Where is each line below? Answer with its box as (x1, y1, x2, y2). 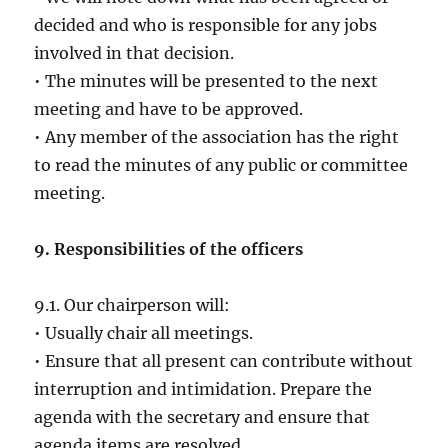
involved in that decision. (34, 43, 235, 64)
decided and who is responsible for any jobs (34, 15, 378, 36)
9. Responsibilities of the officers (34, 239, 304, 260)
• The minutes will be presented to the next (34, 71, 379, 92)
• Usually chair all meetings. (34, 323, 254, 344)
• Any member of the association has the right (34, 127, 400, 148)
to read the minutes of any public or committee (34, 155, 409, 176)
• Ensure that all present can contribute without (34, 351, 414, 372)
